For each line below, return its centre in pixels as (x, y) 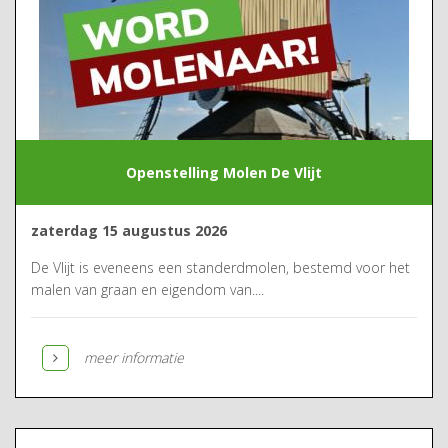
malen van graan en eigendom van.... (147, 289)
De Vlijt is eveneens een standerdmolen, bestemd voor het (220, 267)
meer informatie (134, 357)
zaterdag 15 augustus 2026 (129, 230)
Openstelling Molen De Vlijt (224, 172)
